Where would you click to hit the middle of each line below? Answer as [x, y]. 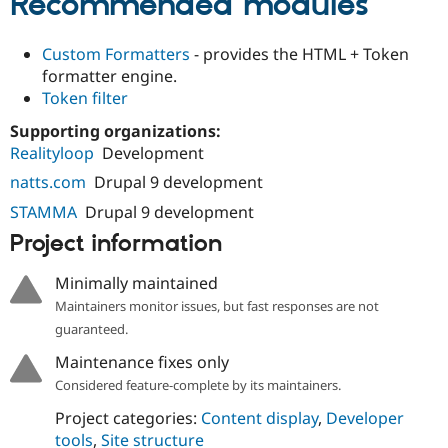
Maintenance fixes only [141, 361]
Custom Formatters [116, 53]
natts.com [48, 182]
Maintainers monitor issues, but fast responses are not [216, 305]
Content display [259, 417]
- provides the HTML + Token [299, 53]
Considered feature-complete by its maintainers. [197, 384]
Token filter [85, 97]
